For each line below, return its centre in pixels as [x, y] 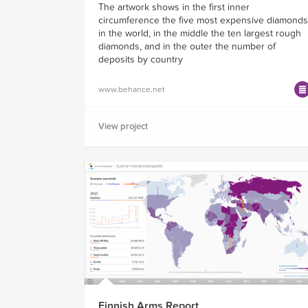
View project [123, 126]
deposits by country [141, 59]
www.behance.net [132, 89]
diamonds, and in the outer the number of [187, 46]
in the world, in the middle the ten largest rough [200, 33]
